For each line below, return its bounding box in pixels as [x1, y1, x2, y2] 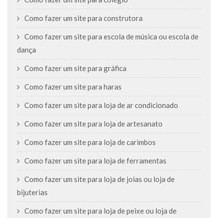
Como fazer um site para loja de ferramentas [24, 156, 166, 165]
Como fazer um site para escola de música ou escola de [24, 32, 199, 41]
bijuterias [17, 188, 48, 197]
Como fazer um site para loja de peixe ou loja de [24, 206, 177, 215]
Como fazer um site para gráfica [24, 64, 127, 73]
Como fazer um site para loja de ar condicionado [24, 101, 178, 109]
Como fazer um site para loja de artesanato [24, 119, 163, 128]
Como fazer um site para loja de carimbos [24, 138, 156, 146]
